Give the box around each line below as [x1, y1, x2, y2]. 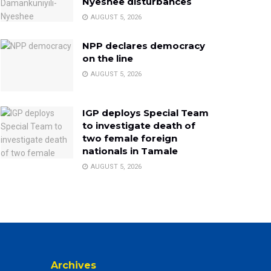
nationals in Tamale [82, 145, 178, 157]
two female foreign [82, 132, 177, 144]
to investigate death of [82, 119, 195, 131]
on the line [82, 53, 133, 64]
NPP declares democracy [82, 40, 205, 51]
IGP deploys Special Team [82, 106, 209, 119]
